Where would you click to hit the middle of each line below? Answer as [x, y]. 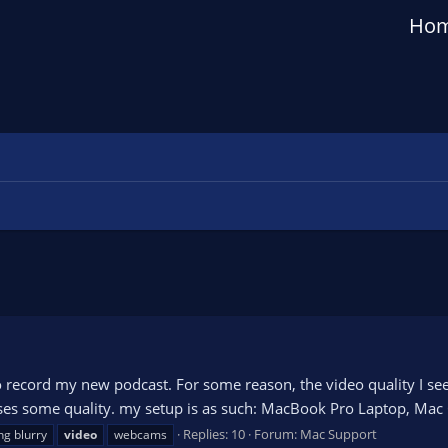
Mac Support [338, 433]
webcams [140, 434]
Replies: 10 [214, 433]
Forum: [277, 433]
